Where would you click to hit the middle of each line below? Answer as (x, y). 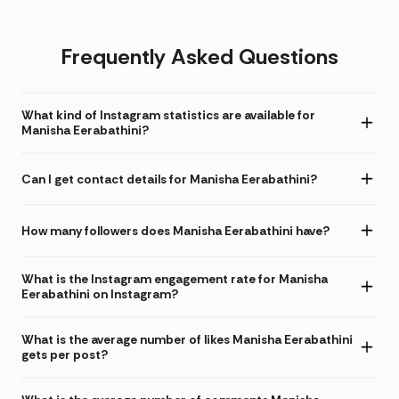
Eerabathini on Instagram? (100, 294)
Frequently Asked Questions (199, 57)
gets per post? (65, 355)
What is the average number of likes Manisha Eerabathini (187, 340)
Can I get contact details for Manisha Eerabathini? (169, 179)
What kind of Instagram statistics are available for (168, 115)
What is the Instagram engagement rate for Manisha (175, 279)
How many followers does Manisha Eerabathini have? (175, 230)
